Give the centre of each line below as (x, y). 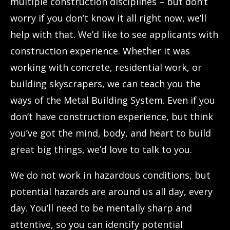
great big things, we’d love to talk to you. (101, 149)
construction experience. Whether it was (100, 51)
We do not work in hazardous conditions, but (110, 175)
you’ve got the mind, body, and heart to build (111, 133)
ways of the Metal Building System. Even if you (113, 100)
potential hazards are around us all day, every (111, 191)
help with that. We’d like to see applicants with (114, 34)
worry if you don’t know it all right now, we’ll (108, 18)
